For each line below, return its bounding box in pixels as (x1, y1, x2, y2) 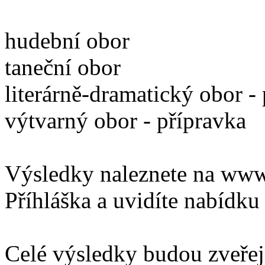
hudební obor (5, 27, 130, 53)
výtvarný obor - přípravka (5, 107, 246, 133)
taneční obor (5, 54, 121, 80)
